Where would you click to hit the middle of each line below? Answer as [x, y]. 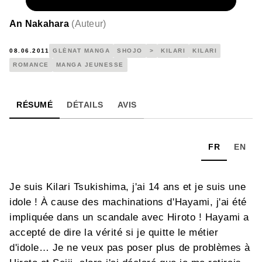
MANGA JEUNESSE [90, 64]
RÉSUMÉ [35, 104]
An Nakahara [39, 23]
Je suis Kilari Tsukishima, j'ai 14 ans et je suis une [128, 187]
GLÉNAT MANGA [81, 50]
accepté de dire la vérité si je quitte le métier [114, 232]
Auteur [89, 23]
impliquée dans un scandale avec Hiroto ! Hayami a [129, 217]
